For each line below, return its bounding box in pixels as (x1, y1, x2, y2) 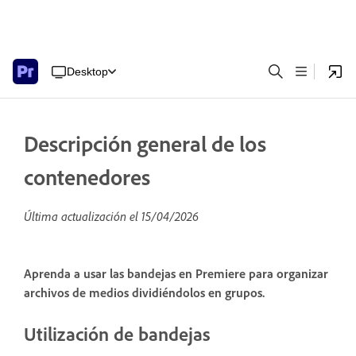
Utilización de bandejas (24, 321, 211, 346)
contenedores (24, 163, 150, 191)
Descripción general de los (24, 130, 266, 157)
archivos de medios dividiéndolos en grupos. (24, 284, 265, 301)
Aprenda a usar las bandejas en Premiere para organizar (24, 265, 328, 282)
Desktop (67, 64, 108, 78)
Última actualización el (24, 208, 141, 224)
